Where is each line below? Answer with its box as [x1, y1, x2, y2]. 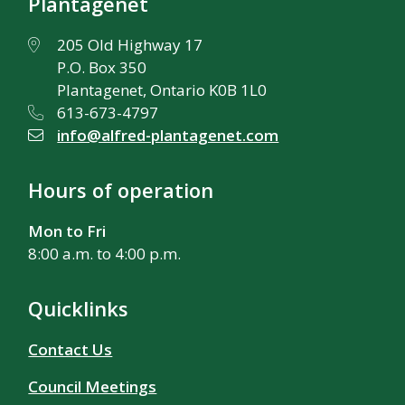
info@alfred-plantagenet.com [57, 124, 279, 146]
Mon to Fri [28, 220, 107, 241]
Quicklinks [28, 294, 129, 322]
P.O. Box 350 [57, 56, 147, 78]
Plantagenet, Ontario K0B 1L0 [57, 79, 268, 100]
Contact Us [28, 338, 113, 360]
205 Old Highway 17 [57, 33, 203, 55]
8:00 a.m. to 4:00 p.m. [28, 242, 182, 264]
